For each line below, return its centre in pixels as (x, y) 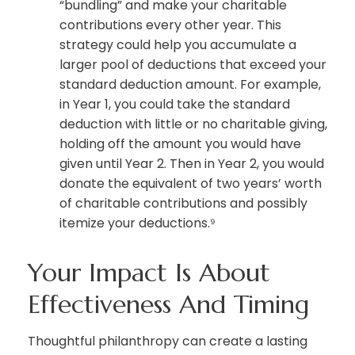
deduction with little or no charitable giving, (193, 124)
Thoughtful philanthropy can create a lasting (168, 342)
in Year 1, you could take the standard (175, 105)
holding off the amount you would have (180, 144)
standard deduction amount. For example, (190, 85)
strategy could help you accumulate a (178, 45)
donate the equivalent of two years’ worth (191, 184)
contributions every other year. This (170, 25)
